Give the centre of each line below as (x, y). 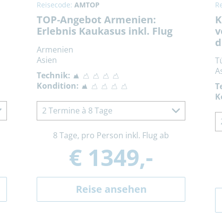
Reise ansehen (111, 189)
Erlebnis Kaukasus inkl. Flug (105, 31)
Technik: (54, 76)
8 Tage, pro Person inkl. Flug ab (111, 136)
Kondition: (58, 86)
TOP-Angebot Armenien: (96, 20)
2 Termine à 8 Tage (77, 111)
